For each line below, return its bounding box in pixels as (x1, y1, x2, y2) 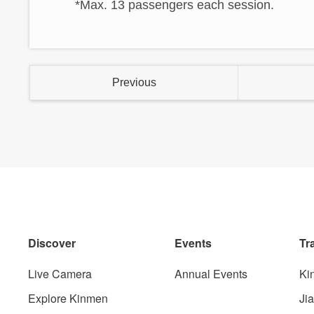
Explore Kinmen (28, 289, 108, 306)
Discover (28, 234, 76, 251)
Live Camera (28, 265, 92, 282)
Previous (111, 76, 156, 88)
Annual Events (175, 265, 247, 282)
